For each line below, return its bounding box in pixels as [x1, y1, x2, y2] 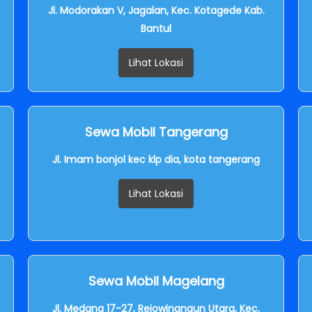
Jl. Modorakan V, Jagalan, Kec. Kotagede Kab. [47, 3, 265, 17]
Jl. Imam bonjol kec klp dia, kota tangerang [52, 152, 260, 166]
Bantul [141, 21, 171, 36]
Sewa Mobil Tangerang [84, 123, 228, 141]
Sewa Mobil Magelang [88, 272, 224, 290]
